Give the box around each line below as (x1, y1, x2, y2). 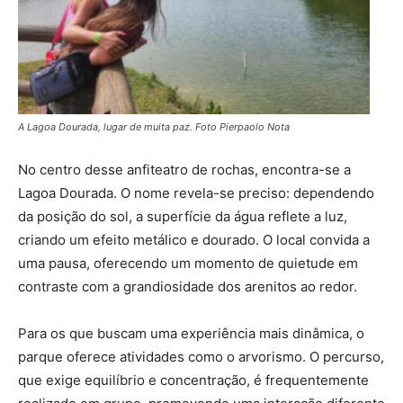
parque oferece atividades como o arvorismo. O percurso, (18, 348, 384, 366)
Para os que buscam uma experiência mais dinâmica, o (18, 325, 364, 343)
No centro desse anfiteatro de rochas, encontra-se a (18, 161, 351, 179)
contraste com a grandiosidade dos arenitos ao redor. (18, 278, 357, 296)
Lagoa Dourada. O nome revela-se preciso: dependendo (18, 184, 374, 202)
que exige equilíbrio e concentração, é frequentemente (18, 372, 369, 390)
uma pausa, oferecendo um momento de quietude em (18, 255, 358, 273)
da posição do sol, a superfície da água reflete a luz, (18, 208, 347, 226)
